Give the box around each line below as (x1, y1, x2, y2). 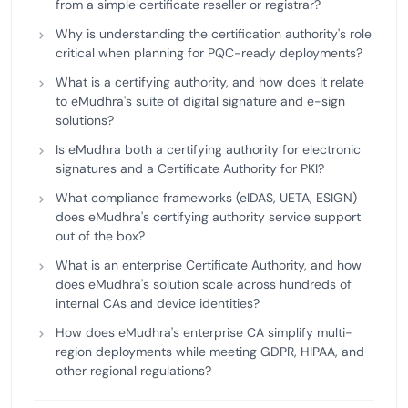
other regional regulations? (56, 362, 211, 379)
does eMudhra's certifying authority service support (56, 209, 361, 225)
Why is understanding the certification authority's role (56, 25, 372, 42)
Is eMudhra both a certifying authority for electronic (56, 141, 361, 158)
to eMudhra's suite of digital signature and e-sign (56, 93, 345, 109)
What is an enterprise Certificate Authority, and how (56, 257, 362, 273)
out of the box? (56, 228, 145, 244)
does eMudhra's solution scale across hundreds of (56, 276, 352, 292)
